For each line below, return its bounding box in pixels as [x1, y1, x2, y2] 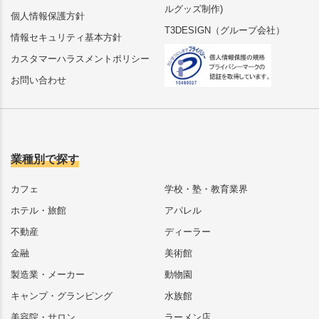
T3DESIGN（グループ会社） [164, 25, 285, 36]
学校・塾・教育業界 [164, 184, 248, 195]
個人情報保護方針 [11, 11, 85, 22]
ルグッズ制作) [164, 4, 223, 15]
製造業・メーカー [11, 269, 85, 281]
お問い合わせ [11, 75, 66, 86]
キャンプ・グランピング [11, 291, 113, 302]
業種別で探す [11, 153, 79, 166]
